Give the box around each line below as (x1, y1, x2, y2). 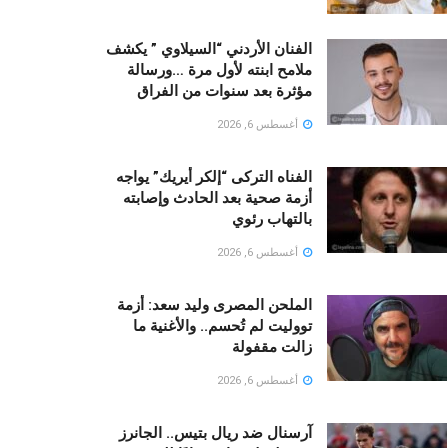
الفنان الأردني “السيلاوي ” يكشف (106, 40, 312, 59)
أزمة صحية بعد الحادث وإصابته (123, 189, 312, 208)
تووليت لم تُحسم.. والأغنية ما (133, 317, 312, 336)
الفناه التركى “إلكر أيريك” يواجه (116, 168, 312, 187)
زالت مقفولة (232, 338, 312, 357)
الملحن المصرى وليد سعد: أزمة (117, 296, 312, 315)
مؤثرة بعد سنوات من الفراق (137, 82, 312, 101)
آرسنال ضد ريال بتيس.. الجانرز (119, 424, 312, 443)
